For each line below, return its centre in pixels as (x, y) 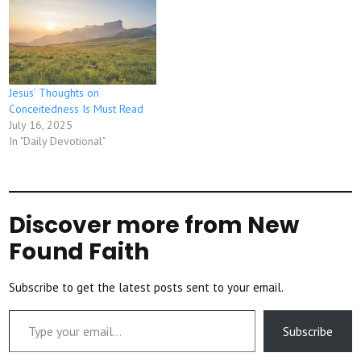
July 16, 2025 (41, 124)
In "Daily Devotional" (58, 141)
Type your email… (35, 310)
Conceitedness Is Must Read (77, 108)
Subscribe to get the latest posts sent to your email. (147, 287)
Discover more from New (154, 225)
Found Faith (79, 251)
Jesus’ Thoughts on (54, 92)
